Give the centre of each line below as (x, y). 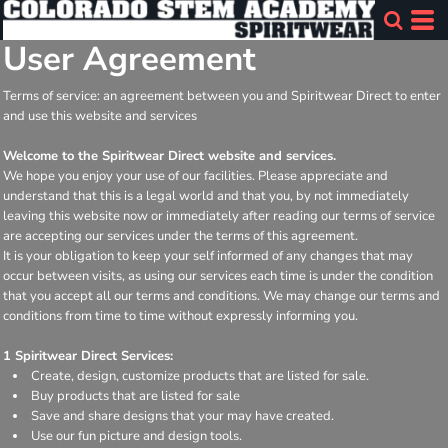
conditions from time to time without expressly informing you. (180, 315)
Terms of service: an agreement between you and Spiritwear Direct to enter (222, 95)
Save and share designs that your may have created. (182, 415)
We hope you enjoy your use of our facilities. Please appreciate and (195, 175)
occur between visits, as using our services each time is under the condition (218, 275)
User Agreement (129, 59)
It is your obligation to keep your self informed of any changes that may (208, 255)
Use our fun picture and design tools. (136, 435)
